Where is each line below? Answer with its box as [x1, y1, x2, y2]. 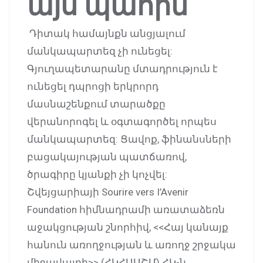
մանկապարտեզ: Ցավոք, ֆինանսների [27, 133, 231, 145]
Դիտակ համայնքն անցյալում [27, 27, 186, 39]
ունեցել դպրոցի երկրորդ [27, 80, 159, 92]
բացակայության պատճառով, [27, 150, 187, 163]
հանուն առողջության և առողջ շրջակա [27, 238, 236, 251]
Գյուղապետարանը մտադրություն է [27, 62, 218, 75]
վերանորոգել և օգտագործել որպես [27, 115, 217, 127]
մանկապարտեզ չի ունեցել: [27, 45, 173, 57]
